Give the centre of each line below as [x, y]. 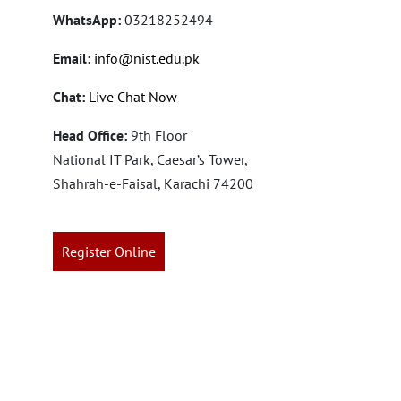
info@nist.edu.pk [147, 58]
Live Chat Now [131, 97]
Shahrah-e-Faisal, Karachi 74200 [153, 183]
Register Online [109, 252]
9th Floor [157, 135]
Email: [72, 58]
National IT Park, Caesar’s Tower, [150, 159]
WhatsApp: [89, 20]
